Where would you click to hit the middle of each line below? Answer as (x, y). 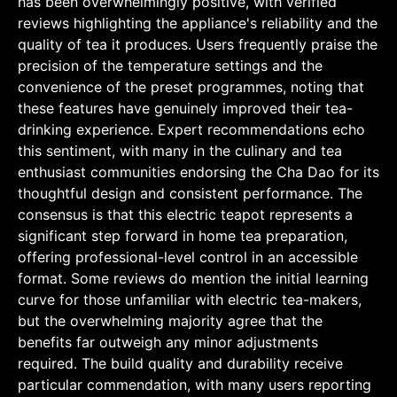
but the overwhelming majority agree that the (170, 320)
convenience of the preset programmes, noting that (191, 86)
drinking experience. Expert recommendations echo (191, 129)
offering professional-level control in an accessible (188, 257)
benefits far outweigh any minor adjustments (168, 342)
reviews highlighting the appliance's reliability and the (198, 23)
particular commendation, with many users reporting (195, 384)
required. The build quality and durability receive (180, 363)
